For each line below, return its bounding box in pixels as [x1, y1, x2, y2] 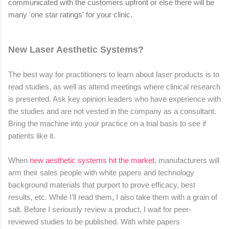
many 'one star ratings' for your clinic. [8, 10, 132, 19]
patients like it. [8, 131, 55, 140]
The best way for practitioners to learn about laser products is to [8, 70, 219, 79]
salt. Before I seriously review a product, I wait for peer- [8, 204, 191, 214]
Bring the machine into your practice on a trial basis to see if [8, 119, 206, 128]
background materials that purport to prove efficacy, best [8, 180, 195, 189]
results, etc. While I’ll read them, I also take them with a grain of [8, 192, 217, 201]
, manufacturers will [154, 155, 219, 165]
